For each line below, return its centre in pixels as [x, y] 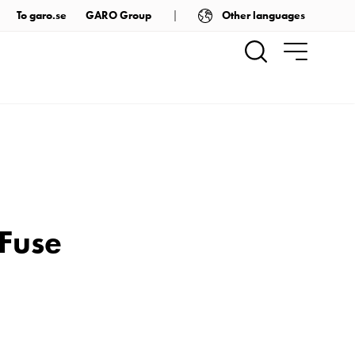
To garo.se [41, 15]
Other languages [263, 15]
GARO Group [118, 15]
